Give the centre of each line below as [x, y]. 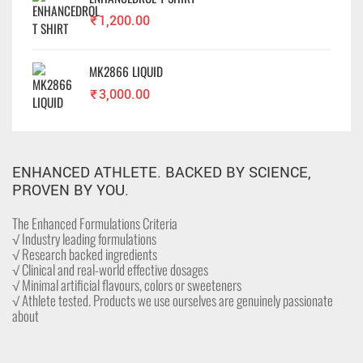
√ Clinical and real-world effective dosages [110, 269]
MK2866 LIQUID [126, 71]
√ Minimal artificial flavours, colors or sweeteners [127, 284]
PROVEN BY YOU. [70, 190]
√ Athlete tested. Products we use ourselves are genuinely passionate [173, 300]
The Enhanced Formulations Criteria [95, 223]
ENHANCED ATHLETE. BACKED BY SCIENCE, [162, 172]
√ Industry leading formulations [84, 238]
